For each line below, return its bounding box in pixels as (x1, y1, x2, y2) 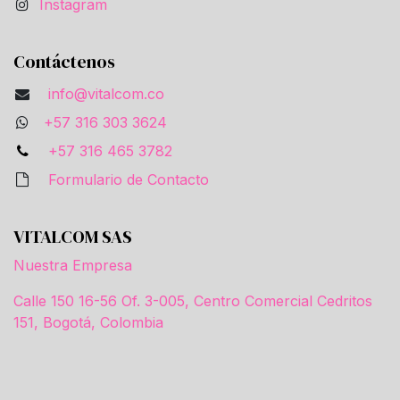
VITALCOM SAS (13, 224, 132, 250)
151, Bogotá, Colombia (13, 313, 163, 332)
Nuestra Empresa (13, 256, 132, 275)
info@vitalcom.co (47, 85, 164, 104)
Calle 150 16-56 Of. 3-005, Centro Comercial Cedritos (13, 292, 372, 311)
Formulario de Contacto (47, 171, 209, 189)
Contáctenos (13, 49, 115, 75)
